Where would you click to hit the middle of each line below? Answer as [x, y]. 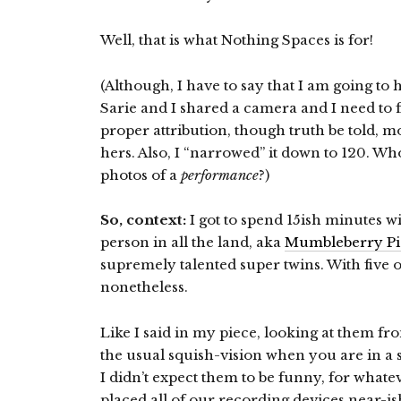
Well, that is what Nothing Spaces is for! [237, 40]
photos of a [141, 175]
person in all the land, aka [192, 243]
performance [220, 175]
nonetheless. [144, 287]
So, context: [143, 220]
